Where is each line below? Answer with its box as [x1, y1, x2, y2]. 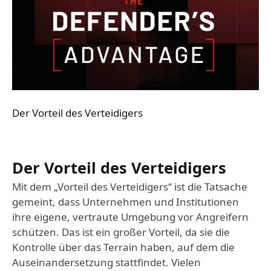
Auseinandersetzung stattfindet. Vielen [12, 255, 201, 269]
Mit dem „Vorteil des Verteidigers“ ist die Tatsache [12, 179, 247, 194]
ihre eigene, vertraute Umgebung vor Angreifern [12, 209, 249, 224]
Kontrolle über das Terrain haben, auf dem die [12, 240, 235, 254]
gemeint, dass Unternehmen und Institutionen [12, 194, 239, 209]
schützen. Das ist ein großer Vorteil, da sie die [12, 224, 230, 239]
